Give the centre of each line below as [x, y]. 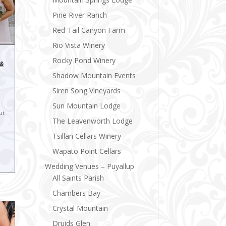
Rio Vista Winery [79, 45]
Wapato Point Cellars [87, 151]
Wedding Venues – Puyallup [90, 166]
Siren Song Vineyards [87, 90]
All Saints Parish [78, 178]
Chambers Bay [77, 193]
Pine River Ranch [80, 15]
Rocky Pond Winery [84, 60]
